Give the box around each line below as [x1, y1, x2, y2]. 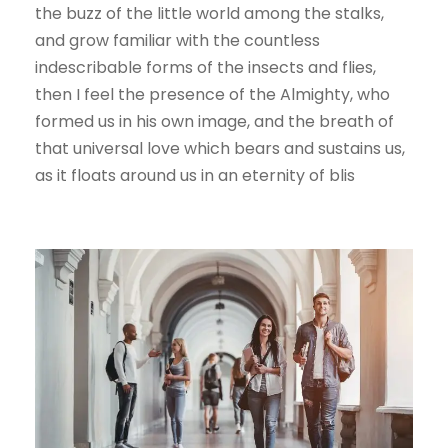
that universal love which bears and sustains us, [35, 137, 405, 160]
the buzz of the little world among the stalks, [35, 2, 384, 25]
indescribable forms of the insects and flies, [35, 56, 376, 79]
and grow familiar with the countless [35, 29, 320, 52]
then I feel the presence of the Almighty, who [35, 83, 390, 106]
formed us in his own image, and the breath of [35, 110, 394, 133]
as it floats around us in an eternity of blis [35, 164, 355, 187]
